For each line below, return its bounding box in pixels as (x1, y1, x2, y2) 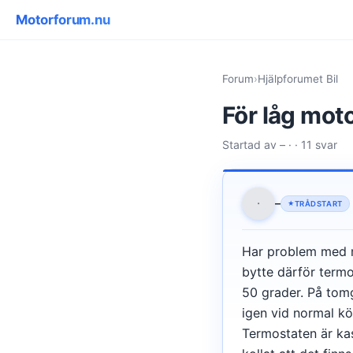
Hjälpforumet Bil (258, 72, 338, 85)
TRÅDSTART (294, 199, 343, 208)
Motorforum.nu (16, 12, 110, 28)
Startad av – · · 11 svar (222, 137, 337, 151)
